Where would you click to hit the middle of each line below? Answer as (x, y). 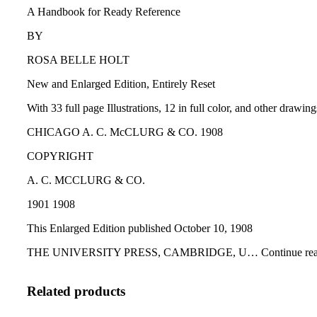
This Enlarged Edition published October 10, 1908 (140, 229)
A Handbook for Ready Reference (104, 12)
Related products (76, 291)
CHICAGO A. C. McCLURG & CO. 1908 (125, 132)
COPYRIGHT (60, 156)
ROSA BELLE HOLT (78, 60)
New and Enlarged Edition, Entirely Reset (121, 84)
